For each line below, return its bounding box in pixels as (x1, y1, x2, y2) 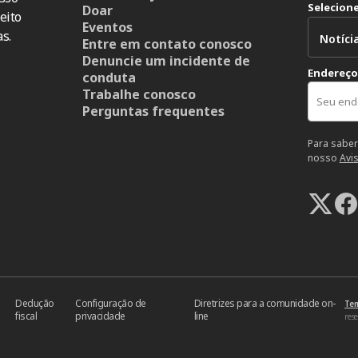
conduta (82, 68, 137, 86)
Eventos (82, 18, 133, 36)
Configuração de (75, 296, 146, 310)
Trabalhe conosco (82, 85, 197, 103)
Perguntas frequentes (82, 101, 225, 120)
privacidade (75, 308, 125, 323)
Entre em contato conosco (82, 34, 253, 53)
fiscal (15, 308, 38, 323)
